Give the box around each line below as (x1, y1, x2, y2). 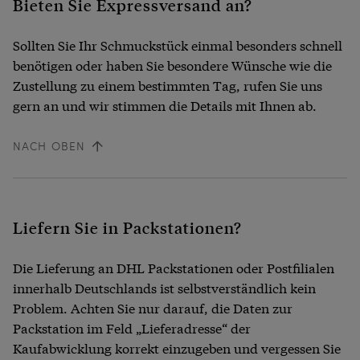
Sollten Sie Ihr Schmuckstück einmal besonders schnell (13, 35, 342, 55)
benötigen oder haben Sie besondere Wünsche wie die (13, 55, 332, 75)
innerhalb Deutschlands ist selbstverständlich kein (13, 278, 316, 297)
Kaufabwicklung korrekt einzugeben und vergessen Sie (13, 338, 341, 358)
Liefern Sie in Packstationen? (13, 217, 242, 239)
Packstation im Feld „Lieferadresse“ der (13, 318, 251, 337)
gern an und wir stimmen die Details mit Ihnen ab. (13, 96, 320, 115)
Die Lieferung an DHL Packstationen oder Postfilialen (13, 258, 334, 277)
